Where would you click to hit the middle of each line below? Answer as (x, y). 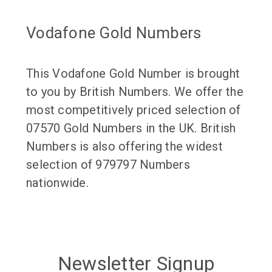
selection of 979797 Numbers (108, 164)
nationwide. (57, 182)
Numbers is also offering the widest (124, 146)
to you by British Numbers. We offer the (135, 91)
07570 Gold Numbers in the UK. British (131, 128)
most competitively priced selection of (134, 110)
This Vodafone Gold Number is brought (133, 73)
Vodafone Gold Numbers (114, 32)
